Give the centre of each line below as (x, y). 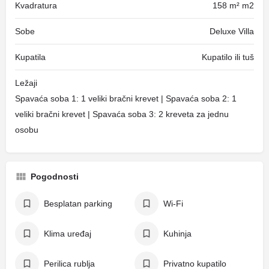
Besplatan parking (78, 204)
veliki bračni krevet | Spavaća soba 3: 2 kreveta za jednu (122, 114)
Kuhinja (177, 234)
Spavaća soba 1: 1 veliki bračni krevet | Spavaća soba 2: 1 (126, 98)
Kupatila (30, 57)
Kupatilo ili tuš (228, 57)
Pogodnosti (55, 177)
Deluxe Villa (232, 31)
